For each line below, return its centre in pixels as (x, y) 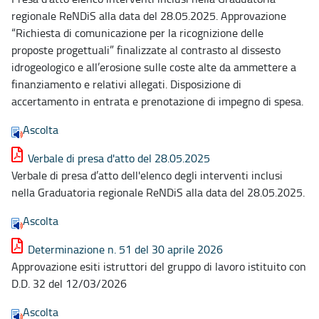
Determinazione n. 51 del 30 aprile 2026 (125, 249)
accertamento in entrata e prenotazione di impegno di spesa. (157, 101)
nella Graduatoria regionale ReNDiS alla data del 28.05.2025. (158, 192)
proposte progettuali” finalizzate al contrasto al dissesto (146, 49)
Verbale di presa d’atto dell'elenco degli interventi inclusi (147, 175)
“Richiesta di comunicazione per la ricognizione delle (137, 32)
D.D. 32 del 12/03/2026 (69, 283)
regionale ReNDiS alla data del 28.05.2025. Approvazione (149, 15)
